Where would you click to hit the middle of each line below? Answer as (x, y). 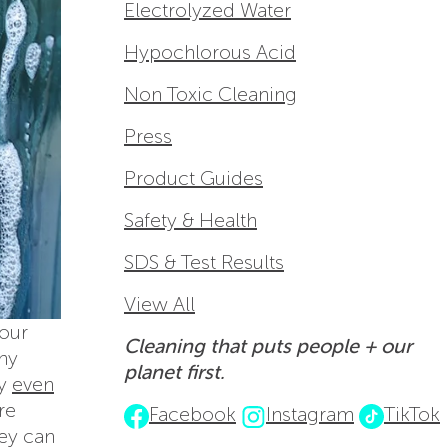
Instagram (310, 414)
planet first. (174, 372)
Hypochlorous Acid (210, 52)
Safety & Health (190, 220)
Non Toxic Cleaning (210, 94)
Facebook (192, 414)
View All (159, 304)
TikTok (412, 414)
